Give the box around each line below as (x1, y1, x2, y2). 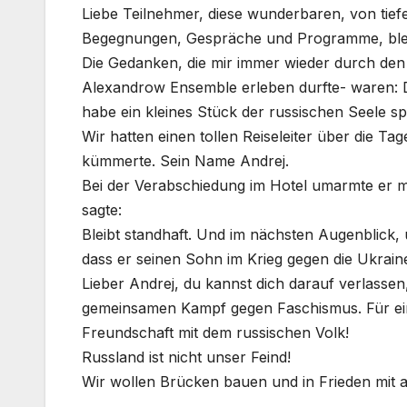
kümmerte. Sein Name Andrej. (82, 152, 289, 171)
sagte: (82, 201, 122, 220)
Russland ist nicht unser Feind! (82, 348, 291, 367)
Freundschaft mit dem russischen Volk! (82, 323, 349, 342)
